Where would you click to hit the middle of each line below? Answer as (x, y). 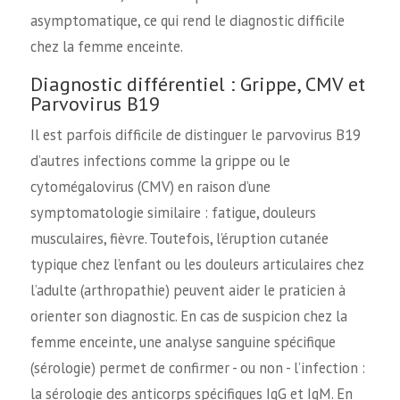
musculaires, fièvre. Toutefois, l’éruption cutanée (179, 239)
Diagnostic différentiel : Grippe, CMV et (197, 84)
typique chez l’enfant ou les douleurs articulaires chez (197, 265)
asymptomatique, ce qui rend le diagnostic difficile (187, 20)
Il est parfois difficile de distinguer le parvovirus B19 (195, 135)
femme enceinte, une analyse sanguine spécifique (183, 342)
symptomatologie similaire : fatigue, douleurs (173, 213)
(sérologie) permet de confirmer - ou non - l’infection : (197, 368)
